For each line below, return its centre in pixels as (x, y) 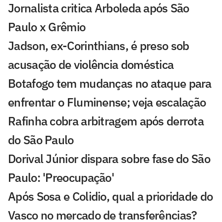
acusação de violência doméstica (91, 64)
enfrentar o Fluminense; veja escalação (107, 102)
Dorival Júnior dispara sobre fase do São (109, 158)
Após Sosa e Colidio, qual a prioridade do (111, 196)
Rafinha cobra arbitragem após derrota (106, 121)
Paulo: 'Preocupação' (61, 177)
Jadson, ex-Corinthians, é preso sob (99, 45)
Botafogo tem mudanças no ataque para (110, 83)
